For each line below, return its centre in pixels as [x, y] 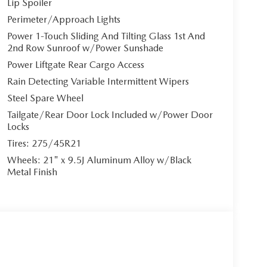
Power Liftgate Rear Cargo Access [75, 65]
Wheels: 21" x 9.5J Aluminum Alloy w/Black [99, 160]
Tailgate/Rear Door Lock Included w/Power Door [110, 115]
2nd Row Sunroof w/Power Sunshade [85, 48]
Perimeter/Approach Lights [63, 20]
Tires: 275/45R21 [44, 144]
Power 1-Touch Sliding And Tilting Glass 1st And [106, 36]
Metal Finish [32, 172]
